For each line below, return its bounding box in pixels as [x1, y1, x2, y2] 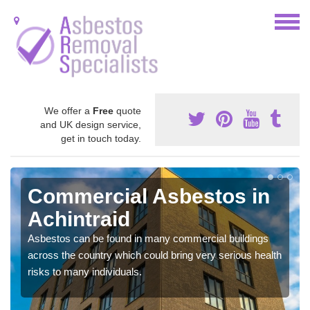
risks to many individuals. [28, 265, 142, 277]
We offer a [44, 104, 93, 116]
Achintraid [28, 207, 130, 230]
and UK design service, [40, 118, 141, 130]
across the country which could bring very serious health [28, 248, 282, 261]
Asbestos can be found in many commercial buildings [28, 232, 268, 244]
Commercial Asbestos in [28, 184, 270, 208]
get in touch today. [61, 132, 141, 144]
